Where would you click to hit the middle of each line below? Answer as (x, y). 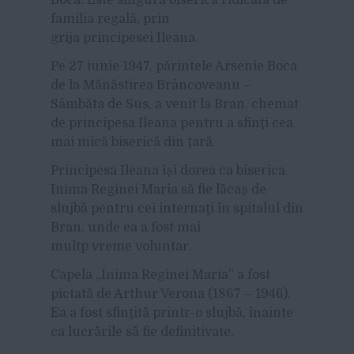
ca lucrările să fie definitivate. (142, 331)
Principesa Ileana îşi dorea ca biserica (168, 170)
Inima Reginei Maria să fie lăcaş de (158, 189)
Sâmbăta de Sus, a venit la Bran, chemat (175, 104)
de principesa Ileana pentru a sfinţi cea (172, 123)
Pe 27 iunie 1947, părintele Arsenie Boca (174, 66)
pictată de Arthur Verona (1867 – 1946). (171, 294)
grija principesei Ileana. (124, 38)
